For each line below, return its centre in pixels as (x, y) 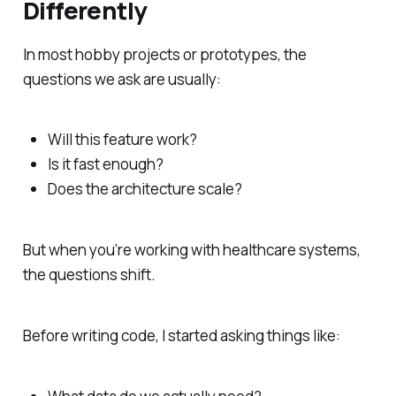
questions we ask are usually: (122, 79)
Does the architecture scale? (145, 189)
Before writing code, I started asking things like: (181, 336)
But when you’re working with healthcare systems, (191, 250)
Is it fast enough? (105, 164)
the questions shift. (89, 275)
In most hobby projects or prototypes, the (164, 54)
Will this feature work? (122, 140)
